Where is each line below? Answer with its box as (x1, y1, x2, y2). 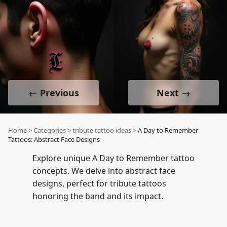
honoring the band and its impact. (32, 191, 163, 202)
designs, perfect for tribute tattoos (32, 178, 166, 189)
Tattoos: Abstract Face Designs (8, 135, 100, 144)
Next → (156, 87, 191, 99)
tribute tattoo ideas (72, 126, 131, 135)
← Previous (28, 87, 79, 99)
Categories (33, 126, 66, 135)
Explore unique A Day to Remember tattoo (32, 153, 195, 164)
